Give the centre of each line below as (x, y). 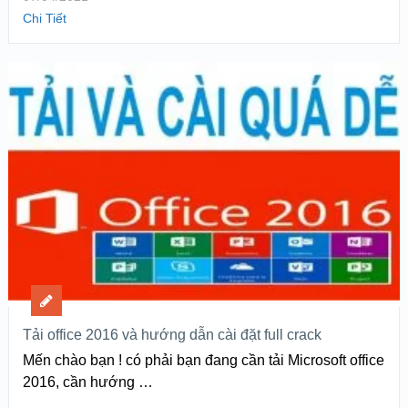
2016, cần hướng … (87, 382)
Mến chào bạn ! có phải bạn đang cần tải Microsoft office (203, 361)
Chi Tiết (44, 18)
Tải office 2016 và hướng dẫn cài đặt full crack (172, 335)
